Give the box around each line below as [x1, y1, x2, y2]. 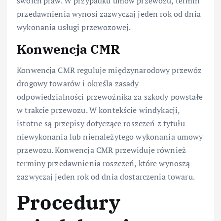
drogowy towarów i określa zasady [17, 77, 139, 89]
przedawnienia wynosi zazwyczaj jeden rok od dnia [17, 8, 201, 20]
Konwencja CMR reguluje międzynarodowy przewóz [17, 64, 202, 75]
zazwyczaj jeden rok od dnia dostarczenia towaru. [17, 171, 195, 182]
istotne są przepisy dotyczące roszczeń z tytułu [17, 117, 185, 129]
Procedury [17, 189, 121, 215]
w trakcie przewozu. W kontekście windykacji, [17, 104, 180, 115]
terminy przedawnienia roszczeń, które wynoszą [17, 157, 190, 169]
